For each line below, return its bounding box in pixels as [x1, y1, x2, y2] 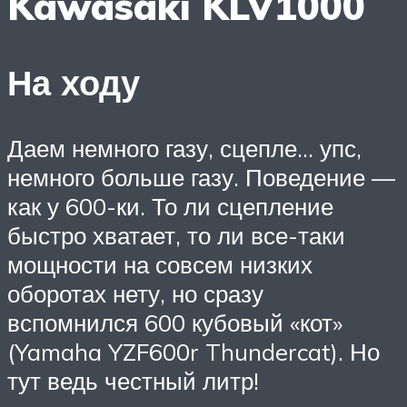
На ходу [7, 60, 140, 105]
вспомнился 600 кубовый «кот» [7, 308, 342, 338]
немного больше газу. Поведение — [7, 163, 395, 193]
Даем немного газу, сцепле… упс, [7, 134, 362, 164]
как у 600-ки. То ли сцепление [7, 192, 333, 222]
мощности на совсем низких [7, 250, 313, 280]
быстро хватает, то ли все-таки [7, 221, 345, 251]
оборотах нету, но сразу [7, 279, 263, 309]
